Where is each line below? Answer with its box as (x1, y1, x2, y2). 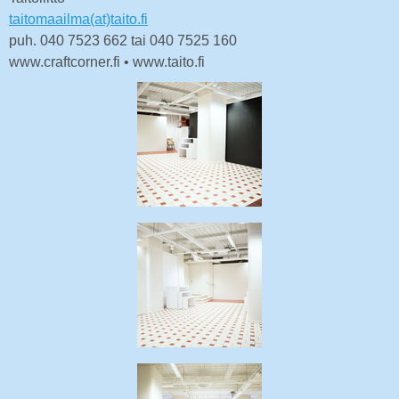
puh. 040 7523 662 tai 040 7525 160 (9, 33, 237, 48)
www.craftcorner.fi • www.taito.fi (9, 54, 205, 69)
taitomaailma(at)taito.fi (9, 12, 148, 27)
